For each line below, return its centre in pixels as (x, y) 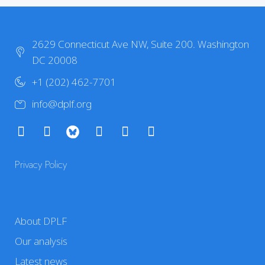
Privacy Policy (41, 164)
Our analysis (41, 241)
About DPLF (41, 221)
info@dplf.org (62, 104)
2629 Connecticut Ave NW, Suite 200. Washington (140, 44)
